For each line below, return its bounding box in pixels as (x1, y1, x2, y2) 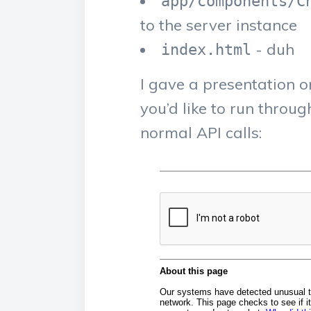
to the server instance (140, 15, 297, 35)
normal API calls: (140, 123, 262, 142)
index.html (161, 41, 251, 58)
